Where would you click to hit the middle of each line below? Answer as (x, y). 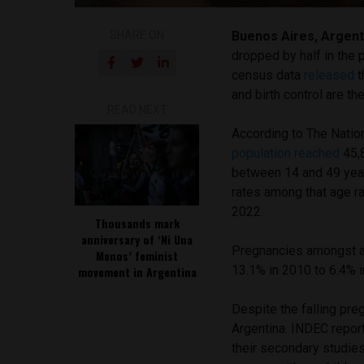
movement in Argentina (137, 271)
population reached (286, 153)
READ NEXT (137, 109)
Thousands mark (137, 223)
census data (268, 75)
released (329, 75)
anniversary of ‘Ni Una (137, 239)
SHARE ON (137, 35)
